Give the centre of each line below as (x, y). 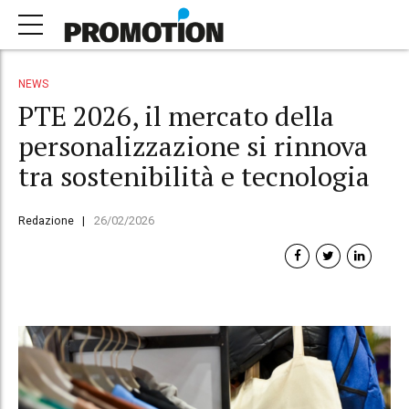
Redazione (46, 220)
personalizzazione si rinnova (193, 146)
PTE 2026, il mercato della (176, 115)
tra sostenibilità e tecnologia (194, 176)
